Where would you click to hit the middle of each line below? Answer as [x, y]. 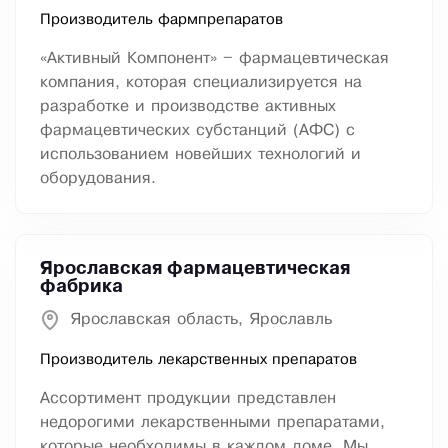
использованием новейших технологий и [200, 155]
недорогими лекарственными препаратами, [212, 423]
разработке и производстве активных [188, 107]
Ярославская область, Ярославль [201, 320]
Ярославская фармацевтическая [195, 269]
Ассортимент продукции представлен [188, 399]
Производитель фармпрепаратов [161, 20]
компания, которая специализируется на [201, 83]
